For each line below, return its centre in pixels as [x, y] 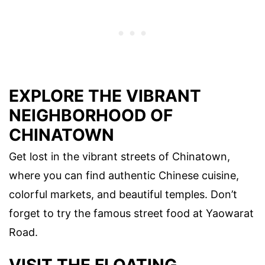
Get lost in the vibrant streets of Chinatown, [119, 157]
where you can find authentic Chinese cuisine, [124, 176]
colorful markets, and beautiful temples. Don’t [123, 195]
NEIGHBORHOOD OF [91, 116]
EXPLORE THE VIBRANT [105, 96]
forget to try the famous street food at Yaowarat [131, 214]
